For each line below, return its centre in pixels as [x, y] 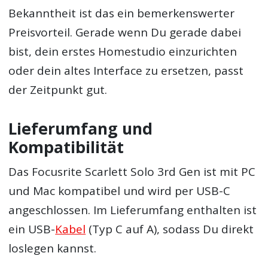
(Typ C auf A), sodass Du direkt [170, 229]
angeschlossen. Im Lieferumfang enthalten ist [133, 210]
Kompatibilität [66, 147]
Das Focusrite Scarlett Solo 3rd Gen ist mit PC [132, 172]
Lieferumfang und [81, 128]
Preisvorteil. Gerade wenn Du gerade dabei [125, 32]
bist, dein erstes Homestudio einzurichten [123, 51]
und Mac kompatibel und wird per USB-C [120, 191]
